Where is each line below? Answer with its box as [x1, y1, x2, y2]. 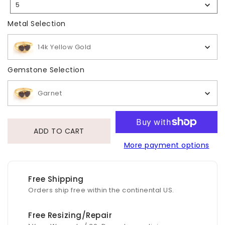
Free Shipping [28, 174, 84, 185]
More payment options [124, 140, 209, 151]
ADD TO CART [34, 126, 84, 136]
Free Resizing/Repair [47, 210, 112, 221]
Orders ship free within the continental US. [28, 185, 174, 195]
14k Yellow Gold [38, 42, 91, 52]
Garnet [38, 88, 62, 98]
